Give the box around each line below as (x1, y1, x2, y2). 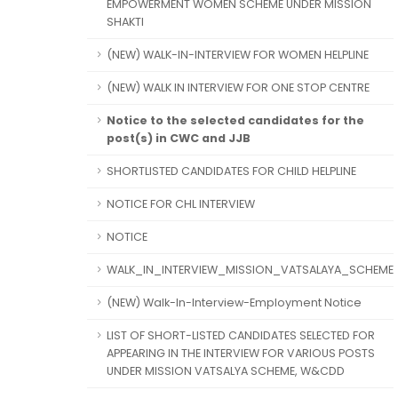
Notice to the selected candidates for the (107, 113, 364, 128)
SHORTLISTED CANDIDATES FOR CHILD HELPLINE (107, 163, 356, 179)
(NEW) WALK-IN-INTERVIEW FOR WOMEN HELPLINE (107, 47, 369, 62)
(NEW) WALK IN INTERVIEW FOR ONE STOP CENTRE (107, 80, 370, 95)
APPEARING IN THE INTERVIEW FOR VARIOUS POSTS (107, 346, 375, 361)
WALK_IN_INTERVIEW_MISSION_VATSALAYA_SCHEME (107, 262, 394, 277)
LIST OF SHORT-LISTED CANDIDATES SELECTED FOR (107, 328, 375, 343)
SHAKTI (107, 14, 144, 29)
